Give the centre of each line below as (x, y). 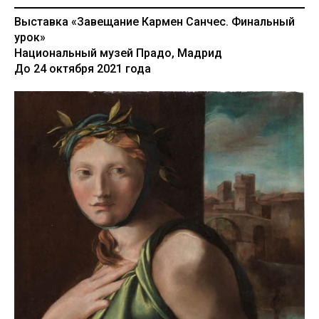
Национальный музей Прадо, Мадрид (118, 53)
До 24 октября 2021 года (83, 68)
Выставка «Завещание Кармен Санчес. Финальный (155, 21)
